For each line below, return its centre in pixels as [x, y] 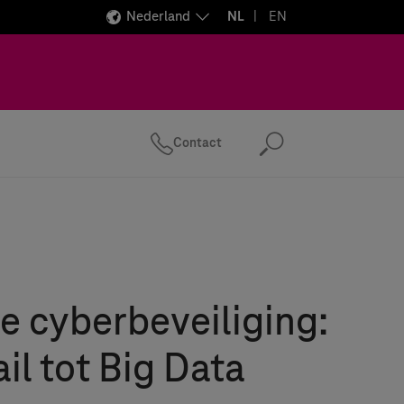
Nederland [158, 17]
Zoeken [314, 152]
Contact [197, 143]
